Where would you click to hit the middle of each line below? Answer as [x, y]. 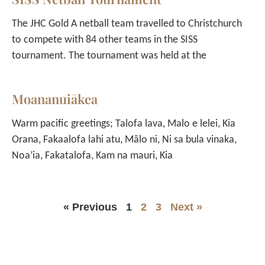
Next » [186, 207]
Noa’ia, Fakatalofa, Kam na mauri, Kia [92, 156]
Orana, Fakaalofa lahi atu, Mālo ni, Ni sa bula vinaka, [124, 140]
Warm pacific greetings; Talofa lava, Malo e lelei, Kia [124, 124]
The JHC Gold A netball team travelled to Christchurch [127, 24]
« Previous [90, 207]
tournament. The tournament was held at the [109, 56]
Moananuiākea [55, 99]
